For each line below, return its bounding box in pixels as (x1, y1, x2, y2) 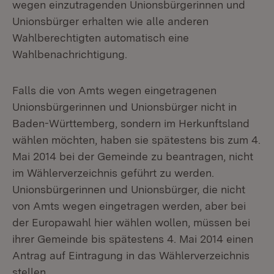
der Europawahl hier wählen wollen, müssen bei (12, 216, 250, 229)
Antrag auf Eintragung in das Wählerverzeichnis (12, 249, 250, 262)
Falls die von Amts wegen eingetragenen (12, 84, 217, 97)
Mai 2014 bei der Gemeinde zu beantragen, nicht (12, 150, 253, 163)
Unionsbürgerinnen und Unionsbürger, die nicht (12, 183, 245, 196)
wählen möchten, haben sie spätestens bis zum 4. (12, 133, 261, 146)
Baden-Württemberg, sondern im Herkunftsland (12, 117, 250, 130)
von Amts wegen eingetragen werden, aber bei (12, 199, 246, 212)
